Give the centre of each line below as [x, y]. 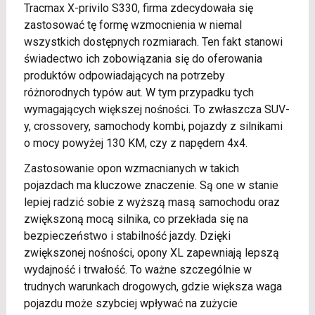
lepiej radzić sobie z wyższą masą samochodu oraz [152, 202]
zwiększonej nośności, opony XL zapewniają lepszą [151, 252]
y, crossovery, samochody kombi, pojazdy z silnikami [153, 126]
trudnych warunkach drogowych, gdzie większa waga [153, 286]
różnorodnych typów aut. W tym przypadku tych [139, 92]
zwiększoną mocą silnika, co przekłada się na [136, 219]
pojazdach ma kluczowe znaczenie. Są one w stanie [151, 185]
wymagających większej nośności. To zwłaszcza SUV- [156, 109]
